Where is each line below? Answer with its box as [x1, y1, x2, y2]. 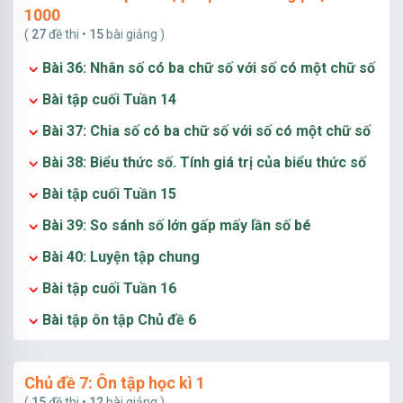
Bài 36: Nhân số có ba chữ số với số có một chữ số [42, 59, 375, 76]
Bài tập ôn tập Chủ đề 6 [42, 311, 196, 328]
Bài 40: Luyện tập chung [42, 248, 200, 265]
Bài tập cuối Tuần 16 [42, 280, 176, 297]
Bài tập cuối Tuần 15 [42, 185, 176, 202]
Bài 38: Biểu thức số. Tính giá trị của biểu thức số [42, 154, 366, 171]
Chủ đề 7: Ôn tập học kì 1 [24, 373, 205, 392]
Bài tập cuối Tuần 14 [42, 91, 176, 108]
